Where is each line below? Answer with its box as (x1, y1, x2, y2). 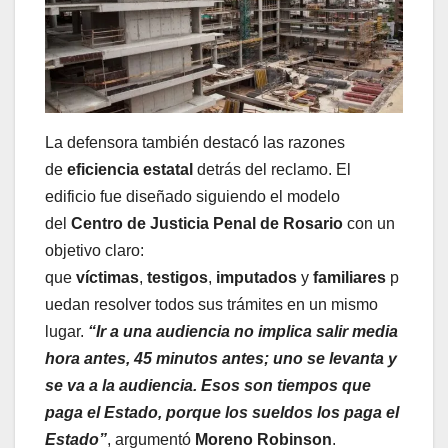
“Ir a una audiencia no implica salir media (88, 323, 398, 341)
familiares (313, 269, 386, 287)
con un (343, 215, 395, 233)
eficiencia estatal (67, 161, 193, 179)
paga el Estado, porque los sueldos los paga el (45, 404, 399, 422)
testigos (147, 269, 208, 287)
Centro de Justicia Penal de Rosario (71, 215, 343, 233)
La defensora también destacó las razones (45, 134, 345, 152)
